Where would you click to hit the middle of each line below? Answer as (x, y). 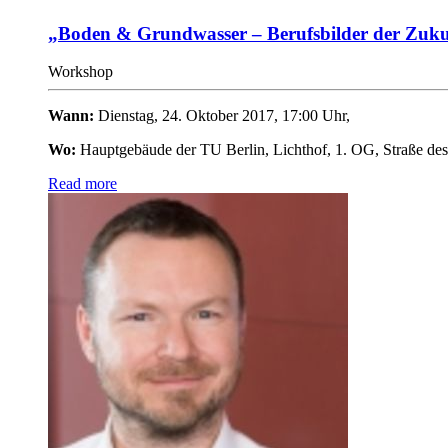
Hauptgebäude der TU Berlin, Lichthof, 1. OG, (229, 150)
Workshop (80, 72)
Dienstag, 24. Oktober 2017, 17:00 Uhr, (224, 116)
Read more (82, 184)
